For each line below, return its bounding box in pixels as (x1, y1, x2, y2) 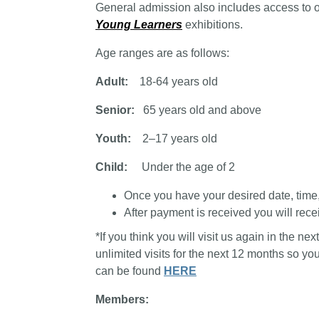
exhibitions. (182, 19, 243, 31)
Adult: (95, 75, 128, 88)
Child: (95, 161, 139, 174)
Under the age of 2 (139, 161, 235, 174)
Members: (95, 293, 149, 306)
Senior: (95, 104, 143, 117)
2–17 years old (140, 132, 217, 145)
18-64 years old (128, 75, 218, 88)
